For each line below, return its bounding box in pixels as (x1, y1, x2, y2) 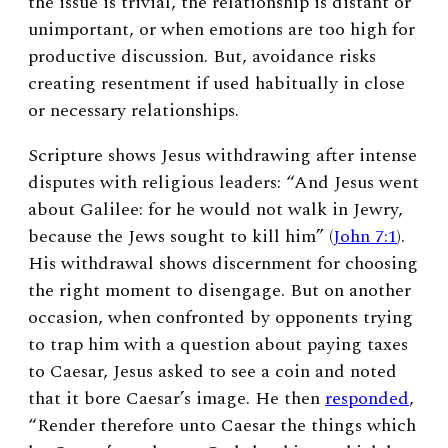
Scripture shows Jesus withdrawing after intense (28, 141, 417, 169)
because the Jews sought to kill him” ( (28, 222, 333, 250)
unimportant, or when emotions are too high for (28, 15, 415, 43)
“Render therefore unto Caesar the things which (28, 411, 416, 439)
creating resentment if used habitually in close (28, 69, 405, 97)
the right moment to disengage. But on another (28, 276, 411, 304)
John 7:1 (333, 222, 397, 250)
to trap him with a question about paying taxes (28, 330, 408, 358)
